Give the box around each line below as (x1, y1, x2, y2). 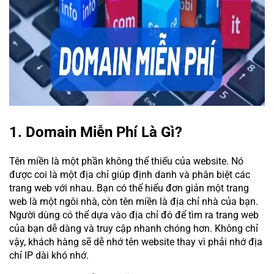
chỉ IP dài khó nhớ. (9, 249, 91, 261)
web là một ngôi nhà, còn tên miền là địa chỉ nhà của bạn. (9, 195, 258, 207)
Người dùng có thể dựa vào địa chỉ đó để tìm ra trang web (9, 209, 259, 221)
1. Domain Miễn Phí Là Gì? (9, 124, 182, 141)
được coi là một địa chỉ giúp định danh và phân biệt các (9, 168, 250, 180)
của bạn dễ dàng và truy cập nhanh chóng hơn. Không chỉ (9, 222, 258, 234)
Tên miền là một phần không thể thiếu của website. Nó (9, 155, 243, 167)
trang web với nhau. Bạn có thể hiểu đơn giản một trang (9, 182, 249, 194)
